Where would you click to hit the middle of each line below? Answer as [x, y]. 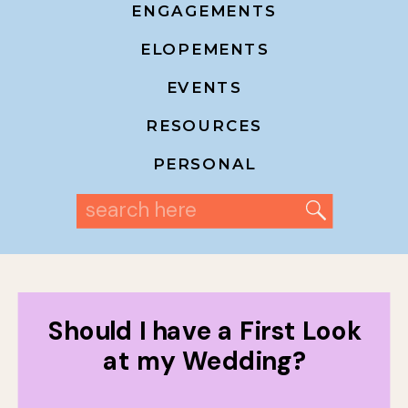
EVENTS [204, 87]
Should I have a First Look [205, 330]
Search [117, 204]
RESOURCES [204, 126]
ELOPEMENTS [205, 49]
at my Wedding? [205, 361]
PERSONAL [204, 164]
